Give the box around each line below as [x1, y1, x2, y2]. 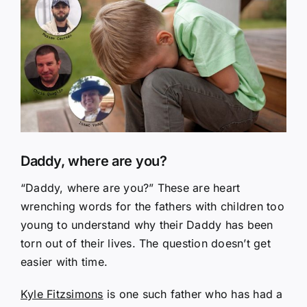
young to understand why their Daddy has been [21, 217, 273, 232]
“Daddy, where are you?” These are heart [21, 180, 241, 195]
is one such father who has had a [103, 286, 283, 301]
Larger [20, 2, 55, 16]
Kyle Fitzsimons [21, 286, 103, 301]
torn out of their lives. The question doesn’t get [21, 236, 271, 250]
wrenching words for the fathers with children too [21, 199, 284, 213]
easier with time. [21, 254, 108, 269]
